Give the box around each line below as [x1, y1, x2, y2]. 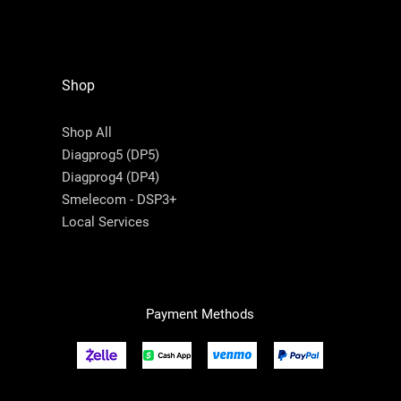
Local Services [61, 213, 149, 230]
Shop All [61, 124, 112, 141]
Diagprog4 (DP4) [61, 168, 159, 185]
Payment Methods [146, 305, 254, 322]
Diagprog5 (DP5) [61, 146, 159, 163]
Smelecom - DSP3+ [61, 191, 177, 208]
